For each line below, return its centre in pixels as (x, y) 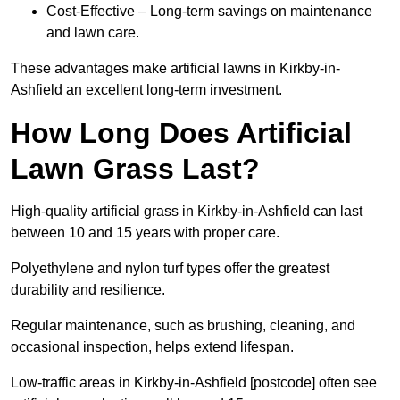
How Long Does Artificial (181, 133)
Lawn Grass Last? (135, 169)
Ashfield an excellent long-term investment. (146, 90)
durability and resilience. (88, 290)
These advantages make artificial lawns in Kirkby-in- (175, 69)
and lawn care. (93, 33)
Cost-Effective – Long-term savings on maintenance (209, 12)
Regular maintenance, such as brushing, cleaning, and (183, 326)
